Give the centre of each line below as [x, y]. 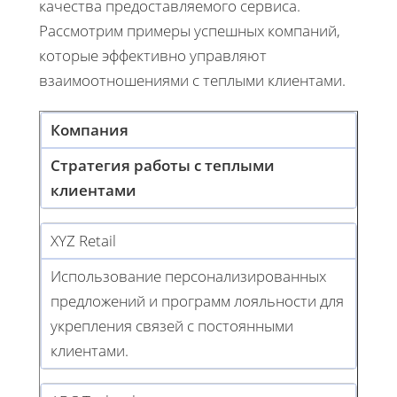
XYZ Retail [83, 240]
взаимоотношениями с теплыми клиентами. [192, 80]
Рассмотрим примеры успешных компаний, [190, 30]
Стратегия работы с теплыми [163, 165]
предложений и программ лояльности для [197, 300]
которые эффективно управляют [153, 55]
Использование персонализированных [188, 276]
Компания [90, 129]
